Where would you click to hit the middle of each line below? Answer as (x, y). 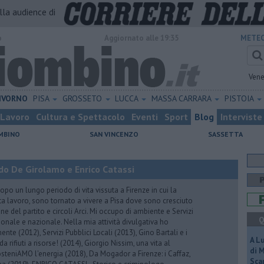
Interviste (241, 117)
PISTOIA (240, 98)
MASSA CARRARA (183, 98)
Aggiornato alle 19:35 (141, 38)
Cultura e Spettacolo (80, 117)
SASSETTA (225, 134)
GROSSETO (83, 98)
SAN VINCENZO (114, 134)
